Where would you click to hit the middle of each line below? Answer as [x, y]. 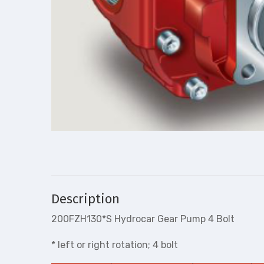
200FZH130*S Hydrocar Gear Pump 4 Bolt [143, 219]
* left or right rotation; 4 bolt [115, 245]
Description [85, 199]
